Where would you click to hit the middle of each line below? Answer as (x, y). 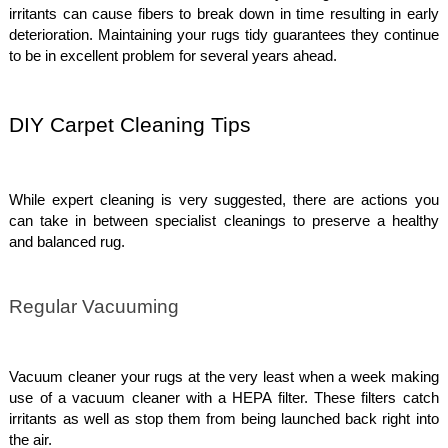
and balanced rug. (67, 241)
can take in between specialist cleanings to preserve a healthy (224, 220)
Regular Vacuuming (94, 306)
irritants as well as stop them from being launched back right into (224, 419)
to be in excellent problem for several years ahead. (173, 55)
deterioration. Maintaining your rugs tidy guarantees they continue (224, 34)
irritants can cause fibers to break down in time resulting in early (224, 13)
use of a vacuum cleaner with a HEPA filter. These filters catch (224, 398)
